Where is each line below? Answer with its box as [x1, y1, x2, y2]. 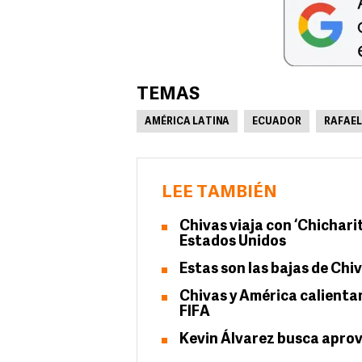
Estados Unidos [179, 234, 286, 250]
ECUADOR [252, 117, 301, 127]
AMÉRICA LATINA [145, 117, 229, 127]
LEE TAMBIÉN [162, 184, 277, 201]
